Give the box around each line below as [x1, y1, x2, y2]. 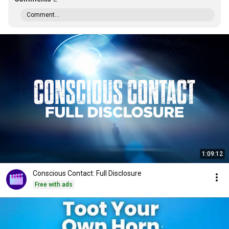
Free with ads [35, 181, 73, 188]
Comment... [27, 11, 59, 18]
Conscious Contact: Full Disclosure [33, 169, 142, 177]
